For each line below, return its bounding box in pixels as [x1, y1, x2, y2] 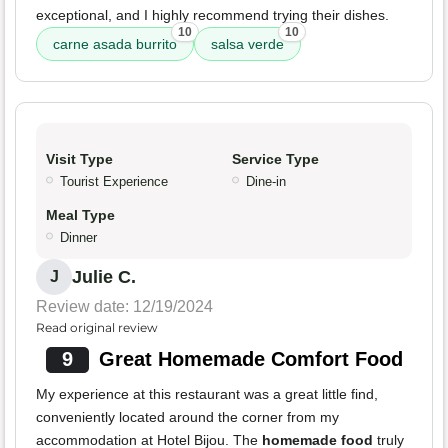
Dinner [60, 230, 97, 246]
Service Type [232, 151, 319, 168]
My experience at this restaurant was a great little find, [36, 386, 378, 403]
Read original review [36, 320, 158, 336]
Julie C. [72, 267, 136, 288]
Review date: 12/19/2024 [36, 298, 213, 316]
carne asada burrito [53, 36, 177, 53]
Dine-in [246, 174, 286, 190]
